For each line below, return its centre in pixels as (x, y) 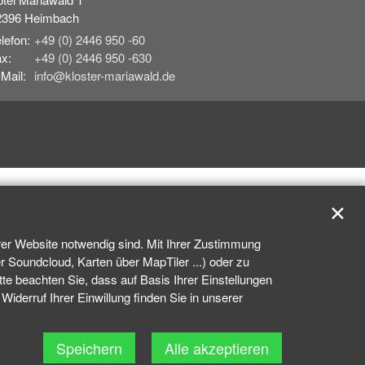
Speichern (89, 348)
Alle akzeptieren (217, 348)
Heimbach (52, 18)
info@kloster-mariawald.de (105, 75)
